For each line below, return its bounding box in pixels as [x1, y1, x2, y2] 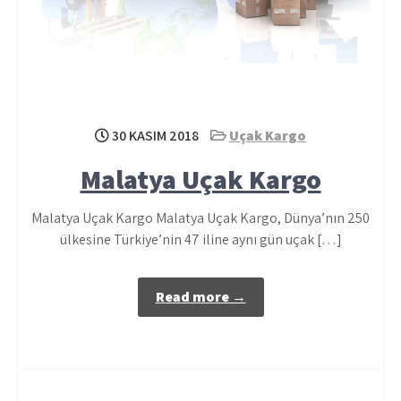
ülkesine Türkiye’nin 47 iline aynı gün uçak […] [59, 230, 342, 249]
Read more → [155, 287, 246, 306]
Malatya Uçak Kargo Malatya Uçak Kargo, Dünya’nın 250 [31, 209, 370, 227]
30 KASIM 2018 [109, 126, 199, 145]
